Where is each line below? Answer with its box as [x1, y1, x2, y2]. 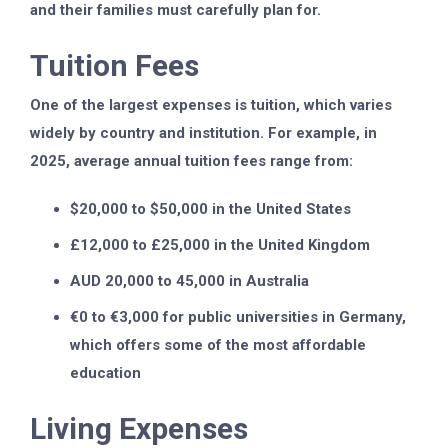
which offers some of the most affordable [70, 336, 366, 354]
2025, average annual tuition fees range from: [30, 152, 353, 170]
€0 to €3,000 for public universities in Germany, [70, 308, 406, 326]
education [70, 364, 141, 382]
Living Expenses [30, 411, 248, 446]
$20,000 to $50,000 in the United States [70, 200, 351, 218]
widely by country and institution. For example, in [30, 124, 377, 142]
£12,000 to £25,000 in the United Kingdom [70, 236, 370, 254]
